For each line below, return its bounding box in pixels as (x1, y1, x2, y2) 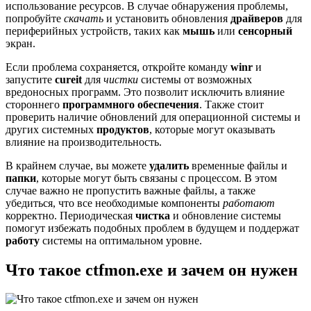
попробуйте (6, 12, 64, 24)
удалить (149, 159, 189, 171)
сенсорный (238, 24, 292, 37)
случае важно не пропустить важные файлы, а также (6, 184, 255, 196)
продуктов (96, 123, 149, 135)
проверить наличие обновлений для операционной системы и (6, 110, 301, 123)
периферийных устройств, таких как (6, 24, 183, 37)
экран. (6, 37, 35, 49)
